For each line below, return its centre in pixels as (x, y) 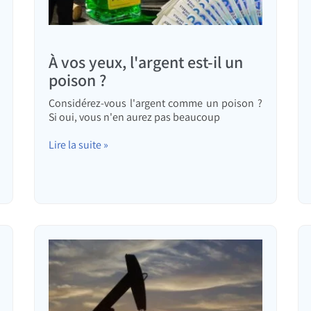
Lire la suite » (78, 145)
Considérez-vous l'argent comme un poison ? (155, 103)
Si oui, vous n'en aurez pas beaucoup (134, 117)
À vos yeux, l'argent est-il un (146, 62)
